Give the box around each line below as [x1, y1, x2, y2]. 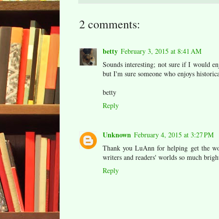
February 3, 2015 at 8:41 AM [121, 46, 201, 56]
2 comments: [79, 16, 140, 32]
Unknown [103, 130, 131, 140]
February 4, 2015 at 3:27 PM [134, 130, 214, 140]
